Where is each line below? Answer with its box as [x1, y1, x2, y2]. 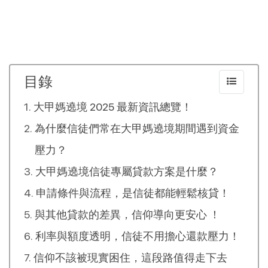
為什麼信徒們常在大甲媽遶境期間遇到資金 [34, 121, 239, 135]
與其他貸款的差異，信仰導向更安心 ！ [34, 208, 220, 221]
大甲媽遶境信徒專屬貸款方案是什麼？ [35, 165, 218, 178]
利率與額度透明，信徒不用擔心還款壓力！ [35, 229, 240, 242]
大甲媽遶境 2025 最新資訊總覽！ [33, 100, 192, 113]
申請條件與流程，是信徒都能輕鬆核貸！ [35, 186, 230, 199]
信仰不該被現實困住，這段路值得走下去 [33, 251, 227, 264]
